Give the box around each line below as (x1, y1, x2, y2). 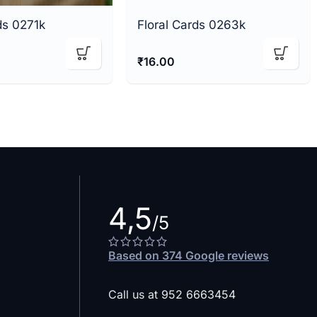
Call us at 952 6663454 (108, 287, 236, 302)
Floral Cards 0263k (137, 17, 246, 32)
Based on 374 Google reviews (108, 248, 269, 263)
